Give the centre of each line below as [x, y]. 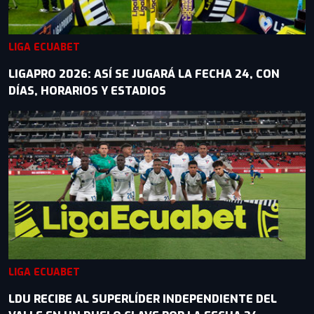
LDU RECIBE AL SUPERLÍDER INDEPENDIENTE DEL [143, 299]
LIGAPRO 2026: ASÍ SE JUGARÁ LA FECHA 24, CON [144, 74]
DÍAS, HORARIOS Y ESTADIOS [87, 91]
